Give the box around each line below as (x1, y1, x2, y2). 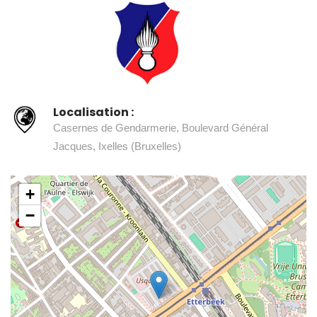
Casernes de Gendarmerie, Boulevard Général (53, 121, 268, 134)
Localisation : (53, 103, 134, 120)
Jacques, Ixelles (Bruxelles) (53, 139, 181, 152)
